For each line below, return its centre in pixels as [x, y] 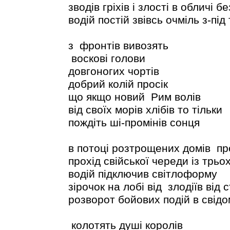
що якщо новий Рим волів [136, 97]
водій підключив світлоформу [142, 174]
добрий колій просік [118, 84]
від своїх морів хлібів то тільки [145, 110]
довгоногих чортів [113, 71]
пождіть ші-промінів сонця [134, 122]
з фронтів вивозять [118, 45]
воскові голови [107, 58]
